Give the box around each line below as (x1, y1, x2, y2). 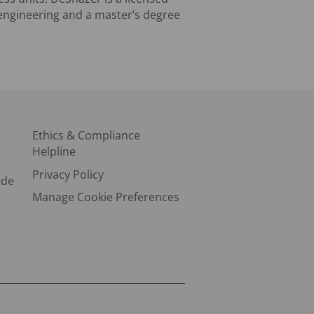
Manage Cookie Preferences (32, 189, 180, 205)
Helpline (32, 144, 76, 160)
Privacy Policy (32, 166, 104, 182)
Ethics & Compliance (32, 128, 141, 144)
